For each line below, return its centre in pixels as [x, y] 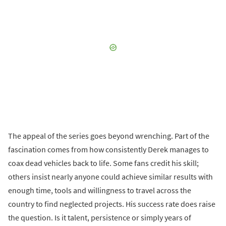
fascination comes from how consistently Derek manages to [108, 150]
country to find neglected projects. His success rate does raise [112, 204]
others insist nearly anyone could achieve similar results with [110, 177]
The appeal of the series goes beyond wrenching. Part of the [109, 136]
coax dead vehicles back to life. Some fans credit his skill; [103, 163]
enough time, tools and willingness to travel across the [100, 190]
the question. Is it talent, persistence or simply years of [100, 218]
